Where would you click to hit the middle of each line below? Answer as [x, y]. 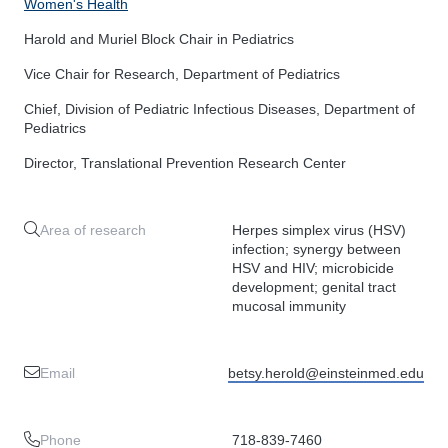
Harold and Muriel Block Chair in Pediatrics [159, 39]
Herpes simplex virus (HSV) [319, 230]
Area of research [93, 230]
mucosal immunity [289, 306]
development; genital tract [314, 287]
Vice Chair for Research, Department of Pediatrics [182, 74]
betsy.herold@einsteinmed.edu [326, 373]
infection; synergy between [316, 249]
